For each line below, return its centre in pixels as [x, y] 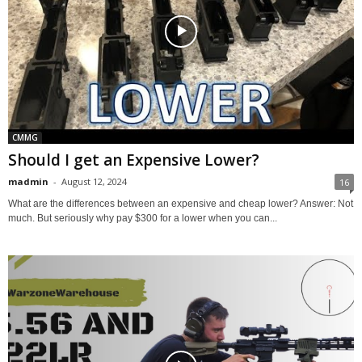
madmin [28, 181]
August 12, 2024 [94, 181]
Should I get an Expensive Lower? [134, 160]
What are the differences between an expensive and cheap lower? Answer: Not [181, 203]
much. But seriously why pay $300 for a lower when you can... [143, 218]
